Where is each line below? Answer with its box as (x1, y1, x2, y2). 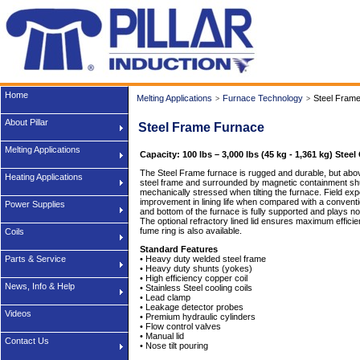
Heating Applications (5, 172, 83, 182)
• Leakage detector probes (140, 302, 243, 312)
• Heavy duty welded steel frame (140, 254, 266, 264)
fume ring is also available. (140, 226, 242, 235)
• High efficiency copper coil (140, 273, 247, 283)
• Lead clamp (140, 292, 190, 302)
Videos (5, 309, 31, 318)
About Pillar (5, 117, 48, 127)
